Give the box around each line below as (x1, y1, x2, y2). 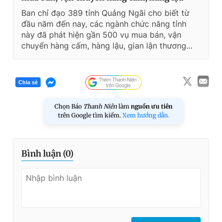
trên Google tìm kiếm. (57, 111, 122, 119)
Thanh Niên (83, 102, 117, 110)
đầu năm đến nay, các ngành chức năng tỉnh (21, 18, 186, 29)
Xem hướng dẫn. (122, 111, 169, 119)
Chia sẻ (18, 79, 38, 86)
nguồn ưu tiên (131, 102, 172, 110)
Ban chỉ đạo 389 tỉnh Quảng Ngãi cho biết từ (21, 7, 189, 18)
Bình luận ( (21, 148, 65, 159)
